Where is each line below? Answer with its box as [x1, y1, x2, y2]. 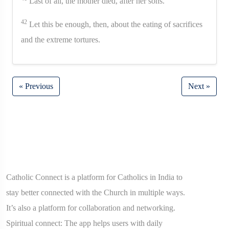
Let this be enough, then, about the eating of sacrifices [27, 19, 202, 29]
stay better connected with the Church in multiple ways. [6, 188, 185, 197]
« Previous [19, 81, 53, 90]
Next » [188, 81, 210, 90]
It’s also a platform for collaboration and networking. [6, 203, 175, 212]
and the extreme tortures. [21, 35, 100, 44]
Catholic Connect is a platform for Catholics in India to [6, 172, 182, 181]
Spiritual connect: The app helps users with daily [6, 218, 163, 227]
